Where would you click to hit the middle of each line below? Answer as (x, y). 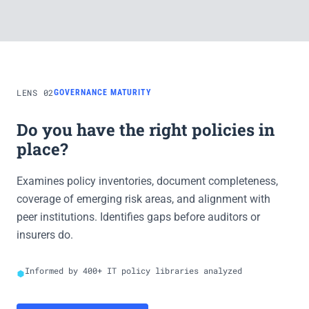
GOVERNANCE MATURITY (103, 92)
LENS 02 (36, 92)
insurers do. (45, 235)
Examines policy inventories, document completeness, (147, 181)
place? (42, 149)
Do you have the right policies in (146, 130)
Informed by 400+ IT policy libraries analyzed (133, 270)
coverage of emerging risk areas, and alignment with (143, 199)
